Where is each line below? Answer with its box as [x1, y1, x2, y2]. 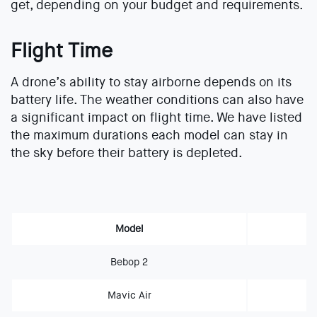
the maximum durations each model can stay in [11, 127, 288, 144]
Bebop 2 [110, 255, 148, 269]
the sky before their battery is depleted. [11, 144, 243, 162]
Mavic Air [107, 289, 151, 302]
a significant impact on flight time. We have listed [11, 109, 302, 127]
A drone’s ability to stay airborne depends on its [11, 74, 292, 91]
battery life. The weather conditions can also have [11, 91, 304, 109]
